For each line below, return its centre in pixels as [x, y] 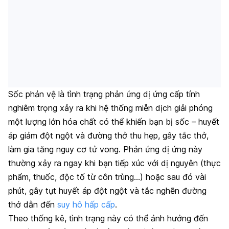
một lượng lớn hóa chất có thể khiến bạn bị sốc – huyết [114, 122]
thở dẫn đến [33, 205]
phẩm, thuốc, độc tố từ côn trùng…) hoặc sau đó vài [107, 177]
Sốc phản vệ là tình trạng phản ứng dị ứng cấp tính [104, 94]
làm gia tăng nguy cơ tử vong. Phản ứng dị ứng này [105, 150]
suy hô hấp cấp [86, 205]
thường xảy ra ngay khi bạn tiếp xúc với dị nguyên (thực [114, 163]
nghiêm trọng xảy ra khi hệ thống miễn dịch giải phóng [110, 108]
